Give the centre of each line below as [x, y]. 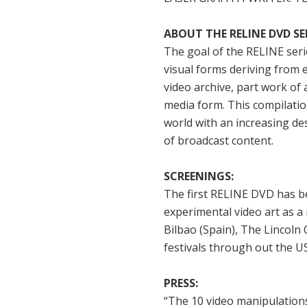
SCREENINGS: [199, 176]
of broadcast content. [219, 140]
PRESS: [181, 283]
